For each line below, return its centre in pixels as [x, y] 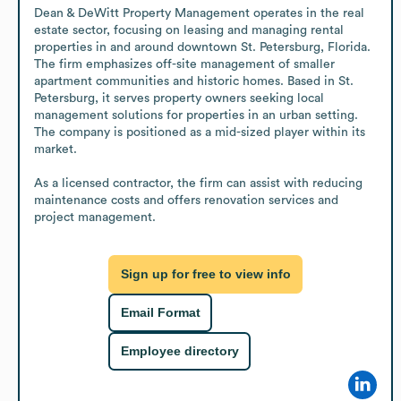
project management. [95, 217]
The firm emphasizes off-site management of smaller [184, 64]
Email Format [160, 313]
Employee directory [179, 351]
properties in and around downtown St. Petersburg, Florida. [202, 47]
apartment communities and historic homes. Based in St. [194, 81]
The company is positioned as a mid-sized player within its [200, 132]
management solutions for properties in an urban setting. [196, 115]
